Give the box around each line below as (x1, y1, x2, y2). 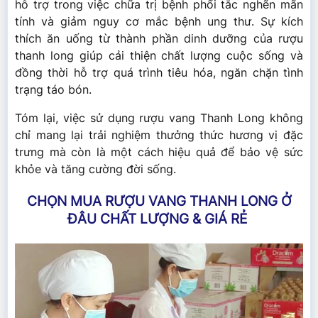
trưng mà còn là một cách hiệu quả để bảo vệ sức (15, 145, 303, 160)
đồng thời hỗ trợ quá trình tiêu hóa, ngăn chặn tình (15, 65, 303, 80)
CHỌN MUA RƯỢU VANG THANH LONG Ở (26, 192, 292, 210)
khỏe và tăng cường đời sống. (15, 162, 176, 177)
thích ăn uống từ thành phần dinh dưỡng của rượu (15, 31, 303, 46)
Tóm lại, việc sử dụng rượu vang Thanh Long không (15, 111, 303, 126)
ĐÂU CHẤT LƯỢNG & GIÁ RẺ (67, 210, 251, 228)
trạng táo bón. (15, 82, 92, 97)
